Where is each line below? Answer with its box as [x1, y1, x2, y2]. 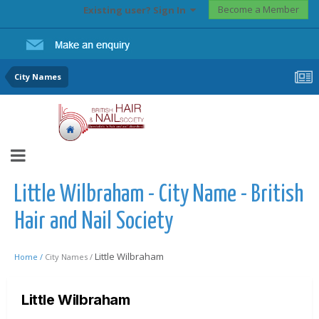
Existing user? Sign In [83, 4, 190, 17]
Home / [14, 251, 45, 262]
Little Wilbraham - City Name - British [14, 183, 303, 206]
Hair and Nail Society [14, 210, 173, 234]
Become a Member [218, 3, 299, 16]
